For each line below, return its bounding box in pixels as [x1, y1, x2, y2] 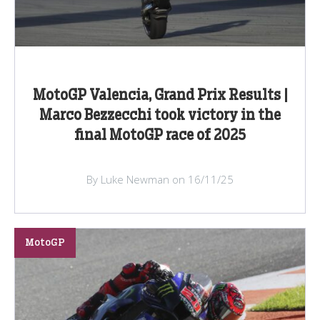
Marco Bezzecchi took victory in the [39, 108, 281, 123]
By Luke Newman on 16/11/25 [86, 171, 234, 186]
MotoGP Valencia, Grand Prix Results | [32, 88, 288, 103]
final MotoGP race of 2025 [74, 128, 246, 143]
